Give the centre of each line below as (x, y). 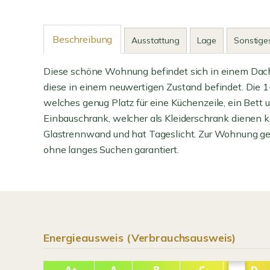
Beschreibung (83, 39)
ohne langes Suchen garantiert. (111, 149)
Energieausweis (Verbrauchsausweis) (140, 238)
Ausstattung (155, 40)
